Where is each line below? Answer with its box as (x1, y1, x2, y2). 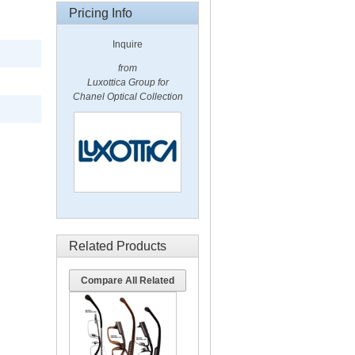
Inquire (113, 39, 143, 50)
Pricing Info (69, 6, 132, 20)
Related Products (69, 239, 166, 253)
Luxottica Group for (86, 77, 169, 88)
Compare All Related (81, 275, 174, 286)
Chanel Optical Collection (72, 91, 183, 102)
